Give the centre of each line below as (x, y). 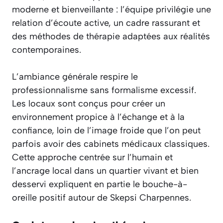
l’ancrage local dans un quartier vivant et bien (105, 171)
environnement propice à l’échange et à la (98, 117)
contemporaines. (47, 50)
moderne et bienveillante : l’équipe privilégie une (111, 10)
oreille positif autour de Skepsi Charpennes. (102, 198)
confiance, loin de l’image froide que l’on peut (106, 131)
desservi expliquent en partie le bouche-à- (100, 184)
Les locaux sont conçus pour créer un (89, 104)
